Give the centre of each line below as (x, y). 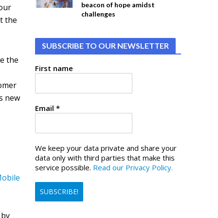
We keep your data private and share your (106, 148)
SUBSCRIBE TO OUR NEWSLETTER (106, 45)
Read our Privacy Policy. (133, 167)
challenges (99, 14)
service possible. (64, 167)
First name (54, 68)
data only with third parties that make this (105, 158)
